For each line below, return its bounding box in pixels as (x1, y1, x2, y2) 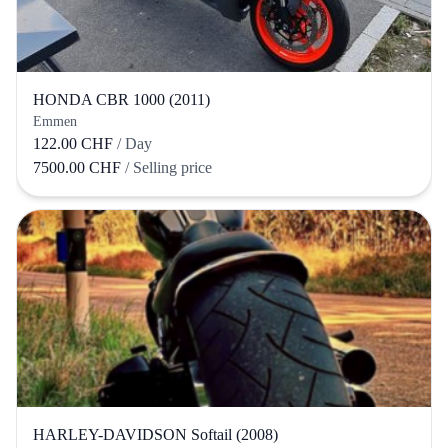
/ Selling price (125, 158, 212, 176)
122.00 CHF (33, 134, 113, 152)
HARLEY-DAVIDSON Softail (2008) (33, 425, 278, 443)
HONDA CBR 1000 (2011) (33, 90, 210, 108)
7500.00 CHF (33, 158, 125, 176)
